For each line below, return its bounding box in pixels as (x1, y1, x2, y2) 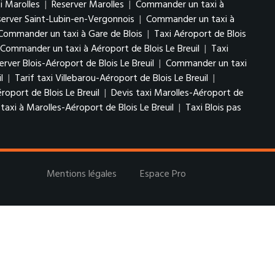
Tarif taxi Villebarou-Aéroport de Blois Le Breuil (15, 71, 211, 87)
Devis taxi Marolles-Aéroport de (111, 85, 244, 101)
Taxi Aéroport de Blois (154, 26, 246, 42)
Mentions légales (47, 166, 117, 182)
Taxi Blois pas (185, 100, 241, 116)
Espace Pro (140, 166, 187, 182)
